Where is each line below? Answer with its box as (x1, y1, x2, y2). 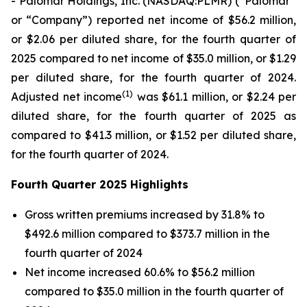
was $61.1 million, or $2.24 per (133, 90, 296, 103)
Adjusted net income (11, 90, 122, 103)
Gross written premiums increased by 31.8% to (25, 208, 265, 221)
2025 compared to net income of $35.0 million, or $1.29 (11, 51, 296, 65)
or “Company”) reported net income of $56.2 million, (11, 13, 296, 27)
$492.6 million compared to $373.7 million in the (25, 227, 270, 241)
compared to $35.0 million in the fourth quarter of (25, 284, 284, 298)
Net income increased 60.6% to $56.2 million (25, 265, 255, 279)
